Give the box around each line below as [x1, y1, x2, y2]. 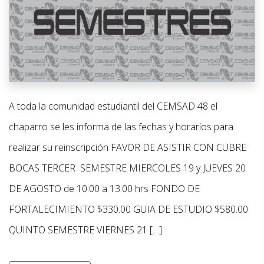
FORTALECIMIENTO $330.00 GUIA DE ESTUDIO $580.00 [9, 202, 253, 216]
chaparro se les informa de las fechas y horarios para [9, 120, 233, 133]
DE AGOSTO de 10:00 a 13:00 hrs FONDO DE [9, 181, 200, 195]
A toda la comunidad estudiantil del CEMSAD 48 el [9, 99, 217, 113]
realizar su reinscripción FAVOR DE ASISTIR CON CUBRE [9, 140, 246, 154]
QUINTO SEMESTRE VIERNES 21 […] [9, 223, 162, 236]
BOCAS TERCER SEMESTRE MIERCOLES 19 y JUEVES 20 [9, 161, 246, 174]
